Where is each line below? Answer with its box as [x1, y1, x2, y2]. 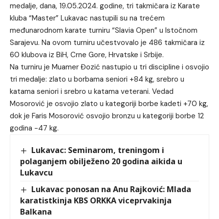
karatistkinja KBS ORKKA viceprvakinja [20, 195, 172, 206]
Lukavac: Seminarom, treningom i [31, 144, 165, 155]
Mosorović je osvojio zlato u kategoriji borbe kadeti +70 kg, [10, 98, 208, 109]
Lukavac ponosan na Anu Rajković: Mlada [31, 183, 192, 195]
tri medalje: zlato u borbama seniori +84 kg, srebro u [10, 74, 184, 84]
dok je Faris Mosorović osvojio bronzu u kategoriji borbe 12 [10, 110, 204, 121]
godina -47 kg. [10, 123, 59, 133]
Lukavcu [20, 167, 53, 178]
